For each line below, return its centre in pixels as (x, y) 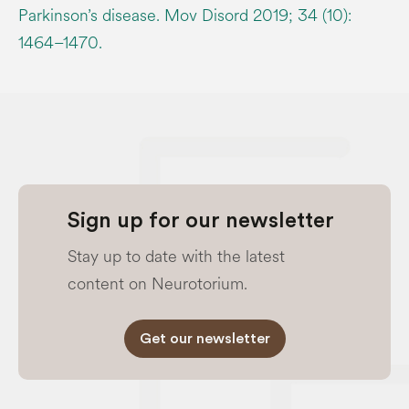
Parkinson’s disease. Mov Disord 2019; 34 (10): (185, 15)
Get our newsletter (204, 338)
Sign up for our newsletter (201, 220)
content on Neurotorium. (157, 283)
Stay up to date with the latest (176, 256)
